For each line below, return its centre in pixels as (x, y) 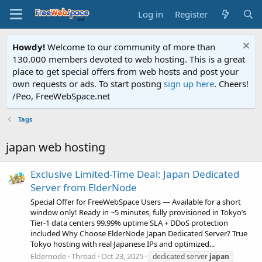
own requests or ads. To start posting (88, 84)
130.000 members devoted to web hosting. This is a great (129, 59)
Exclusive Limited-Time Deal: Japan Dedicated (135, 174)
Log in (151, 14)
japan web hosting (56, 147)
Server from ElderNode (84, 188)
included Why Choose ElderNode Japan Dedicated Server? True (139, 233)
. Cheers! (231, 84)
